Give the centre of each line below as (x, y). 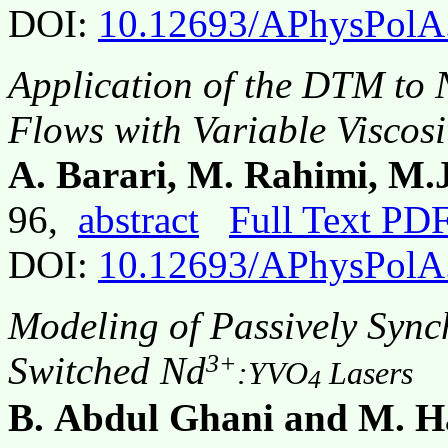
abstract (138, 220)
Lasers (367, 374)
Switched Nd (107, 371)
